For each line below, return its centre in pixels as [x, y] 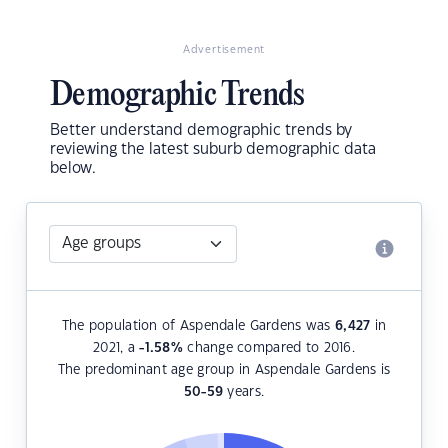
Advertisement [224, 50]
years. [244, 392]
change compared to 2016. [268, 348]
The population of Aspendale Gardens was [198, 326]
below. [73, 169]
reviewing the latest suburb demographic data [213, 150]
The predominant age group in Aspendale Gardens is [224, 370]
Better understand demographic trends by [201, 131]
